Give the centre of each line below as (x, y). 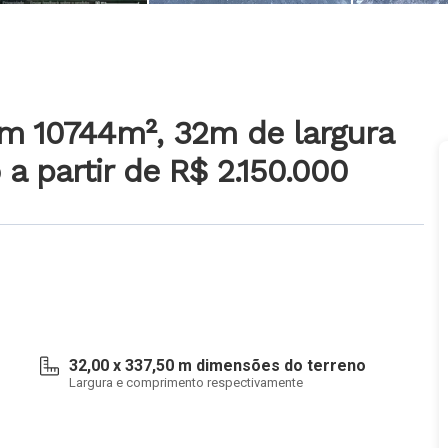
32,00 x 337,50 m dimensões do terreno (217, 365)
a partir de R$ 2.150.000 (179, 171)
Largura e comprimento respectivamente (186, 382)
